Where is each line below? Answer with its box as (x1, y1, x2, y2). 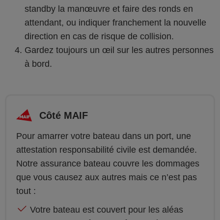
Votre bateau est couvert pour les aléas (30, 204, 183, 215)
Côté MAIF (39, 110, 88, 121)
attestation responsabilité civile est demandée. (16, 144, 197, 155)
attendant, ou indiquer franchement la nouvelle (25, 17, 206, 27)
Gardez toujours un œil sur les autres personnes (25, 45, 214, 55)
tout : (16, 186, 36, 196)
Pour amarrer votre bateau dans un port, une (16, 131, 191, 141)
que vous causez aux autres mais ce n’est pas (16, 172, 197, 182)
